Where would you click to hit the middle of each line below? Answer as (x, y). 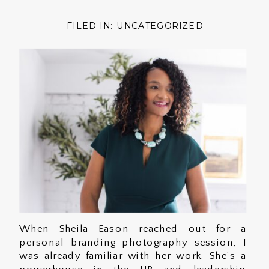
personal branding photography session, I (132, 243)
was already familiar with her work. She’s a (132, 256)
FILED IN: (92, 26)
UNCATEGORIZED (160, 26)
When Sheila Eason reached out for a (132, 229)
